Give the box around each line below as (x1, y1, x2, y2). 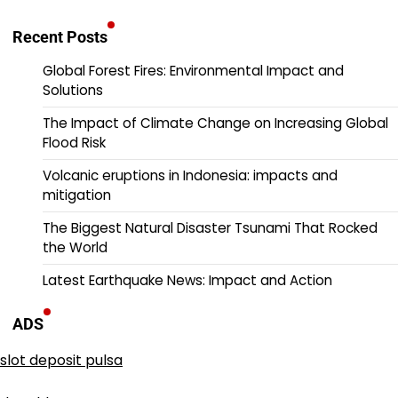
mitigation (43, 185, 111, 204)
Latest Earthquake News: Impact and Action (43, 270, 332, 290)
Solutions (43, 80, 103, 99)
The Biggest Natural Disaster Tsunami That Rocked (43, 218, 378, 237)
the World (43, 237, 107, 257)
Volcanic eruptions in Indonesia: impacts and (43, 165, 338, 185)
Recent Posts (12, 27, 107, 46)
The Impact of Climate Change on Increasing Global (43, 113, 388, 132)
